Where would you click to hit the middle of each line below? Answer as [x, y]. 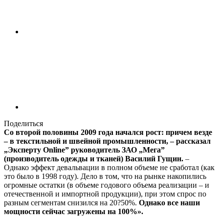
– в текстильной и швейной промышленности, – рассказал [107, 141]
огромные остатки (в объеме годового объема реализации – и [107, 185]
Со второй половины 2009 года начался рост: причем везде [108, 132]
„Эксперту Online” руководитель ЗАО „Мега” [84, 150]
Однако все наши [169, 203]
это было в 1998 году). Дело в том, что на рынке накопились [105, 176]
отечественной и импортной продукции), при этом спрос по [105, 194]
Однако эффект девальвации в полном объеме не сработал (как [109, 168]
